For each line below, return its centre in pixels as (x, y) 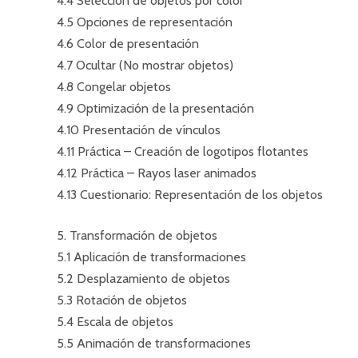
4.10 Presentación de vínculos (139, 130)
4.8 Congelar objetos (114, 87)
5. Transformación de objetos (137, 235)
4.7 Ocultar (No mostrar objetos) (145, 65)
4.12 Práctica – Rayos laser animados (157, 173)
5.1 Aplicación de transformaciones (151, 257)
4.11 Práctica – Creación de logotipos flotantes (183, 151)
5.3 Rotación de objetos (122, 300)
